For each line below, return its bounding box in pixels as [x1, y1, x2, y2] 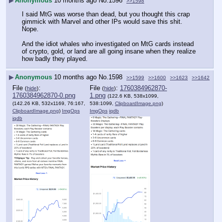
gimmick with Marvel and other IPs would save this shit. [22, 17, 182, 25]
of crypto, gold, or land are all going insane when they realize [22, 47, 196, 55]
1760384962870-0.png [12, 91, 75, 99]
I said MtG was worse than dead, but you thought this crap [22, 10, 190, 18]
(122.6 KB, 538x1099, [108, 93, 159, 99]
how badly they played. [22, 55, 88, 62]
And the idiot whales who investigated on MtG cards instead [22, 40, 194, 48]
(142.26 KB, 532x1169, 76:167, [12, 100, 85, 106]
